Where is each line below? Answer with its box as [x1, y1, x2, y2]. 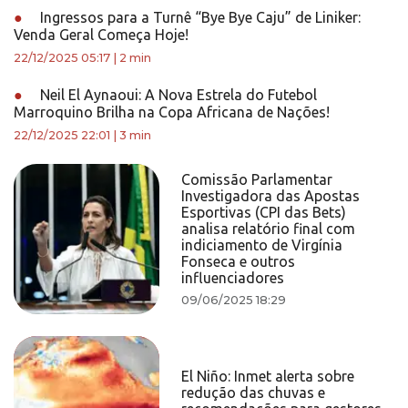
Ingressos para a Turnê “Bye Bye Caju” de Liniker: [36, 9, 361, 25]
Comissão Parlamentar [181, 171, 333, 188]
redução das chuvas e [181, 384, 326, 401]
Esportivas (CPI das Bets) [181, 204, 347, 220]
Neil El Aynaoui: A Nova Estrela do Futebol [36, 87, 317, 103]
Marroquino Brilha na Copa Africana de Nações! [14, 104, 330, 120]
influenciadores [181, 270, 285, 286]
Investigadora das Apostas [181, 188, 361, 204]
